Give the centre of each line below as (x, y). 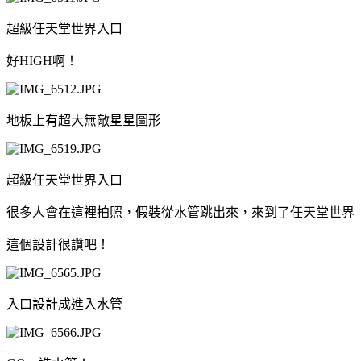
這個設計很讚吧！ (58, 244)
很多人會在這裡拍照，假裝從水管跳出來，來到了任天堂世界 (180, 212)
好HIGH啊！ (42, 60)
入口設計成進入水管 (64, 304)
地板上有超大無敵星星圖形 (84, 120)
